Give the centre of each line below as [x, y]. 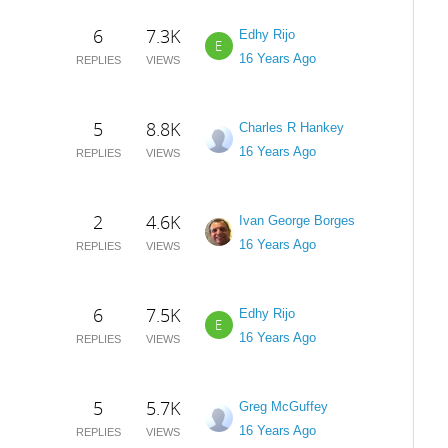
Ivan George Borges [296, 220]
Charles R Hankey [291, 127]
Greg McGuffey [283, 406]
